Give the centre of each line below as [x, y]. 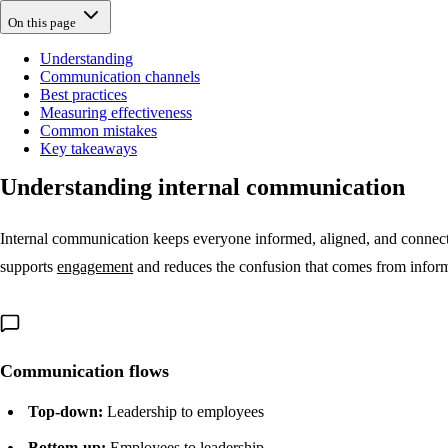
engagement [95, 266]
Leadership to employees [183, 411]
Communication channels [120, 76]
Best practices [83, 94]
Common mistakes [98, 130]
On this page [42, 22]
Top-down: [65, 411]
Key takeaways [88, 148]
